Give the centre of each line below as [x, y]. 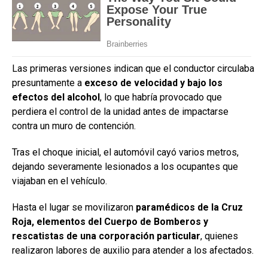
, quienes [219, 236]
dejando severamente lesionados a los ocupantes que [125, 167]
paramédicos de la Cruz [189, 208]
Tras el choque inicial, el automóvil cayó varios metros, [125, 153]
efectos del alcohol [56, 98]
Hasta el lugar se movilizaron [74, 208]
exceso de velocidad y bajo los [153, 83]
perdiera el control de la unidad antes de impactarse [120, 112]
